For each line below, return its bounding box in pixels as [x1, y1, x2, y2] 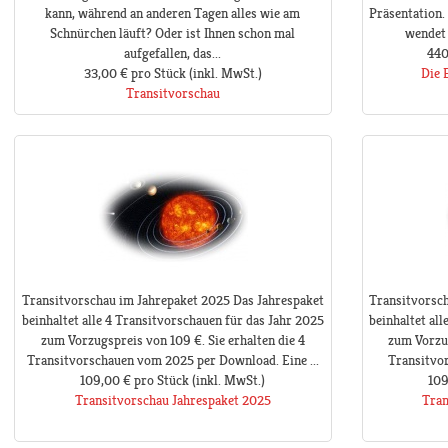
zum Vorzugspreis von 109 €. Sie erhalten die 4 [40, 332, 305, 349]
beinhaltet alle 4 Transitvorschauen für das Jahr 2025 [21, 312, 324, 329]
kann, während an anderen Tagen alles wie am [45, 5, 301, 22]
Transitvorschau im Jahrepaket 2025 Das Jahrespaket [21, 292, 324, 309]
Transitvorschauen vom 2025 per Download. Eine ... [26, 352, 319, 369]
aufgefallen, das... [124, 45, 222, 62]
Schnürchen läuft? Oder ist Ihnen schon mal [50, 25, 296, 42]
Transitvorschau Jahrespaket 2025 [74, 392, 271, 409]
